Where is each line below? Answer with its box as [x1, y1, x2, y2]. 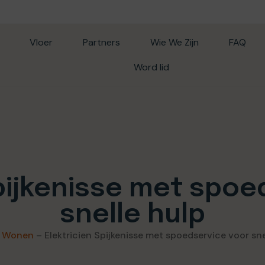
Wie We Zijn [150, 36, 199, 49]
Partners [82, 36, 120, 49]
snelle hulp [59, 201, 205, 229]
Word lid [133, 61, 169, 73]
